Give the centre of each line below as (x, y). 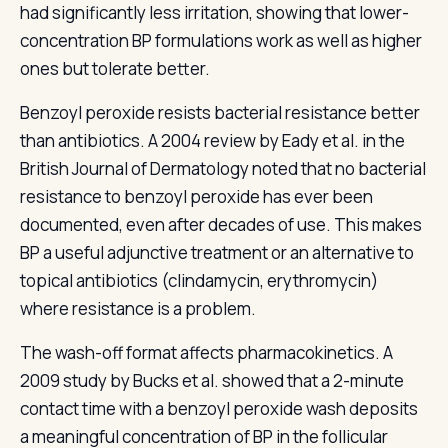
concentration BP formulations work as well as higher (221, 40)
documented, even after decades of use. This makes (221, 224)
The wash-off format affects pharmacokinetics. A (206, 352)
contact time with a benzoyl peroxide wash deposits (219, 408)
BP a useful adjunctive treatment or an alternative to (217, 252)
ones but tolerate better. (115, 68)
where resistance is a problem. (138, 308)
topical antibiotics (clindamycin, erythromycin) (199, 280)
